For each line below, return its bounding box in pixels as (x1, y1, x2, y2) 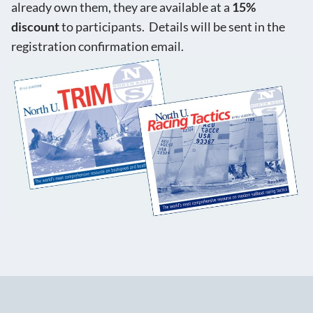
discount (11, 20, 59, 35)
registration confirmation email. (11, 39, 184, 54)
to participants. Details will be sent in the (59, 20, 285, 35)
